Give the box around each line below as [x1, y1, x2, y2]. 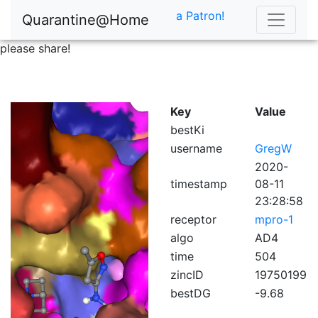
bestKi [170, 123, 204, 137]
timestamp [170, 177, 227, 191]
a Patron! [176, 9, 224, 23]
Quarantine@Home [22, 11, 149, 28]
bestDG [170, 286, 211, 300]
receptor [170, 212, 216, 226]
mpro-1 [255, 212, 293, 226]
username [170, 141, 222, 155]
